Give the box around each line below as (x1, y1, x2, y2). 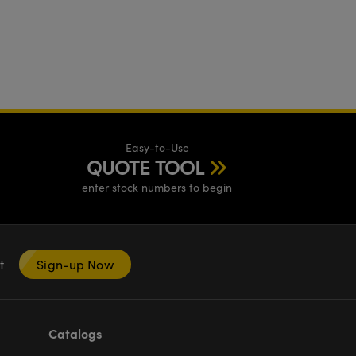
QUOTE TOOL (87, 154, 204, 180)
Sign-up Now (37, 256, 114, 273)
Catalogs (48, 324, 102, 342)
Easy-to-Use (125, 140, 189, 156)
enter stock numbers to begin (82, 180, 232, 195)
